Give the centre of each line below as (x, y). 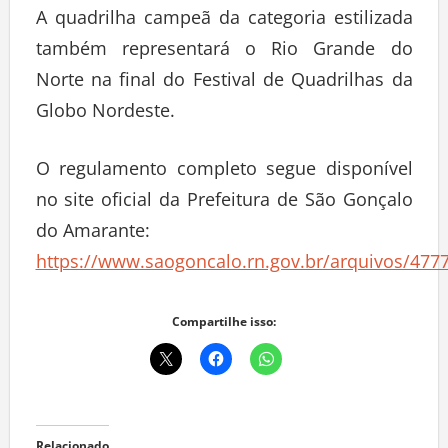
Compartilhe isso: (224, 326)
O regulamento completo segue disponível (224, 172)
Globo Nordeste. (105, 114)
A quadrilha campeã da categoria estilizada (224, 21)
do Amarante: (92, 234)
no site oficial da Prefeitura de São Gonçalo (224, 203)
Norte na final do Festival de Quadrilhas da (224, 83)
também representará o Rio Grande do (224, 52)
